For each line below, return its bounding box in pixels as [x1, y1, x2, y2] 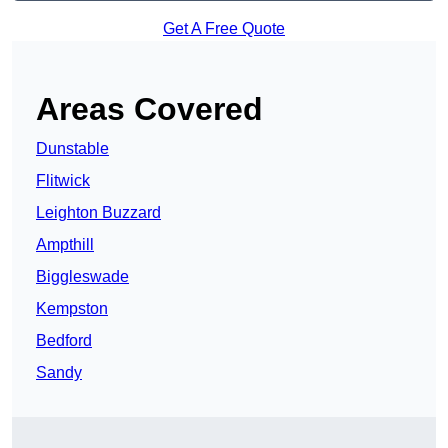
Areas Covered [36, 91, 263, 128]
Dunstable [36, 140, 109, 158]
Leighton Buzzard [36, 204, 161, 222]
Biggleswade [36, 268, 129, 286]
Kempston [36, 300, 108, 318]
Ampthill [36, 236, 94, 254]
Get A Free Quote [163, 20, 285, 38]
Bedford [36, 332, 92, 350]
